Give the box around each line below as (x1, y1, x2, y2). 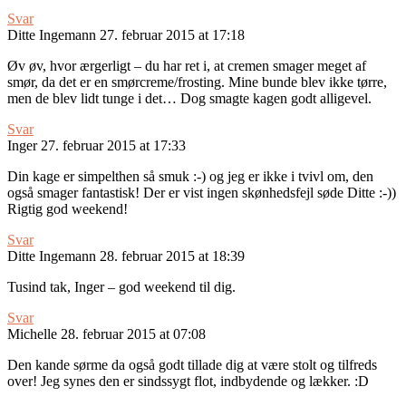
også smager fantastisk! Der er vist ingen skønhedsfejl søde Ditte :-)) (7, 185, 396, 201)
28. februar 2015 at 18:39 (100, 248, 245, 265)
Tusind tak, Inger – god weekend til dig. (7, 279, 236, 295)
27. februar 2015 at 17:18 (100, 27, 245, 43)
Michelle (7, 326, 57, 343)
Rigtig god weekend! (7, 201, 128, 217)
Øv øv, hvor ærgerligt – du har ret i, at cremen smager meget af (7, 58, 366, 74)
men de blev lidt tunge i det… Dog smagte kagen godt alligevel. (7, 91, 372, 107)
